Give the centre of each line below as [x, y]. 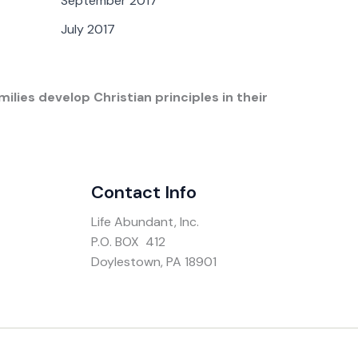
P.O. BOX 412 [128, 242]
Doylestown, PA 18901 [153, 262]
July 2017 [88, 30]
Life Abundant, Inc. [145, 222]
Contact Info [143, 193]
